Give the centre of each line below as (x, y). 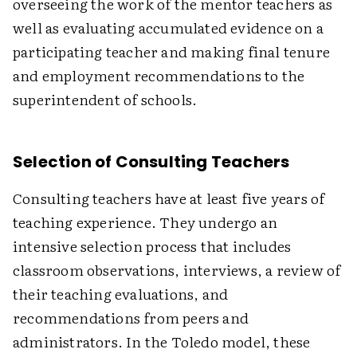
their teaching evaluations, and (121, 294)
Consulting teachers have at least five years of (169, 198)
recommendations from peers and (131, 318)
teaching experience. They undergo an (145, 222)
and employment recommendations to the (159, 75)
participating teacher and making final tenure (172, 51)
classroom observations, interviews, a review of (177, 270)
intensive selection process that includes (152, 246)
